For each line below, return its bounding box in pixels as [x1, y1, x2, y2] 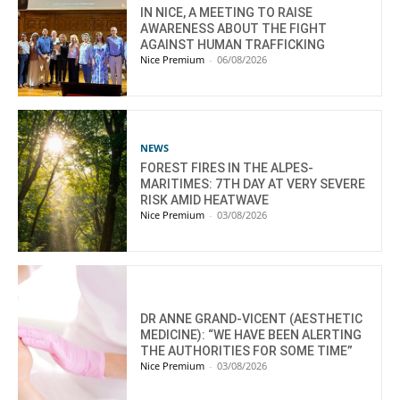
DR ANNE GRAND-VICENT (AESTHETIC [140, 311, 363, 326]
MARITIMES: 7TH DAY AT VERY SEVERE [140, 177, 366, 192]
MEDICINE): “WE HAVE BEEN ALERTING [140, 327, 362, 342]
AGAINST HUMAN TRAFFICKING [140, 37, 326, 53]
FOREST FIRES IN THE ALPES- [140, 161, 314, 176]
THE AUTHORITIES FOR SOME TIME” [140, 343, 354, 358]
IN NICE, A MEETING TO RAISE [140, 5, 313, 21]
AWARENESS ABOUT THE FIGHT [140, 21, 328, 37]
